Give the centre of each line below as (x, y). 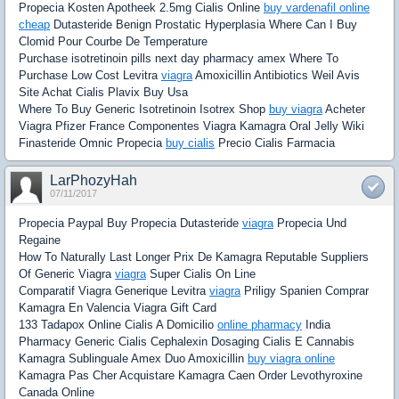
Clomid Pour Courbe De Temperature (113, 41)
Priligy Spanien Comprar (305, 291)
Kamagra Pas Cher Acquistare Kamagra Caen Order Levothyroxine (191, 375)
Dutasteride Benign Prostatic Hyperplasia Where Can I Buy (204, 24)
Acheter (344, 109)
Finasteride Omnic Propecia (92, 143)
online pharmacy (260, 325)
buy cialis (190, 143)
